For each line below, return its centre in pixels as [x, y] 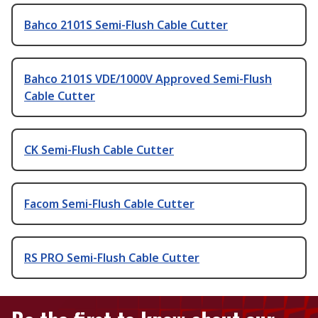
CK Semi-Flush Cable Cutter [99, 150]
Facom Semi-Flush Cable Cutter [109, 204]
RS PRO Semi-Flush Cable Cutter [112, 258]
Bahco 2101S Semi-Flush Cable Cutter [126, 25]
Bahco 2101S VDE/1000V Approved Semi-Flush [148, 79]
